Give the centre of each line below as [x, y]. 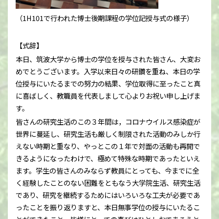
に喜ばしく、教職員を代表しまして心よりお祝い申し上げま [108, 96]
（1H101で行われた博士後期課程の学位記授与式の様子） [105, 18]
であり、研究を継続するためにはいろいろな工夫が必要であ [108, 195]
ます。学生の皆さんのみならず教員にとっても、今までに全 [107, 171]
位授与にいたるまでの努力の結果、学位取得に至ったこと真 [108, 84]
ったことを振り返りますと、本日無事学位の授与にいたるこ [108, 207]
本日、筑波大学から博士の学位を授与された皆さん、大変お [108, 59]
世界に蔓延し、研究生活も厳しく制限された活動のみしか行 [108, 134]
